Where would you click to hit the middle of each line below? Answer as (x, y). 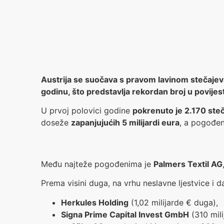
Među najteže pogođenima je (97, 164)
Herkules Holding (95, 202)
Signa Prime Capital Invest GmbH (125, 214)
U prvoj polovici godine (87, 111)
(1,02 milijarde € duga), (173, 202)
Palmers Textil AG (188, 164)
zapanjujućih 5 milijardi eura (125, 123)
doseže (56, 123)
